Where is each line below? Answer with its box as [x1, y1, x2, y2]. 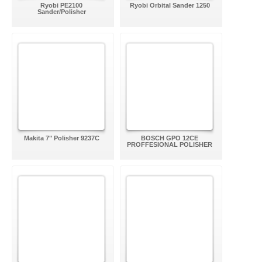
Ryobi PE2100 [40, 2, 82, 9]
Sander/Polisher [37, 8, 86, 15]
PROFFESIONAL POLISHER [127, 141, 212, 148]
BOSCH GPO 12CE [141, 135, 198, 142]
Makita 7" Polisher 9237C [23, 135, 99, 142]
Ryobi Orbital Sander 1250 [129, 2, 210, 9]
